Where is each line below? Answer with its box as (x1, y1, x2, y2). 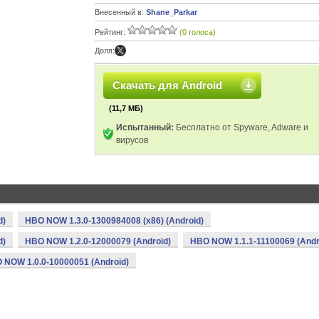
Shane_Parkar (146, 8, 197, 16)
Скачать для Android (113, 79, 222, 91)
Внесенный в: (95, 8, 146, 16)
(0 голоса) (179, 28, 216, 36)
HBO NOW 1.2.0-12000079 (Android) (25, 236, 171, 246)
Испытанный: (116, 122, 174, 132)
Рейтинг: (95, 28, 127, 36)
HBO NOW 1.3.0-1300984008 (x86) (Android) (25, 216, 204, 226)
